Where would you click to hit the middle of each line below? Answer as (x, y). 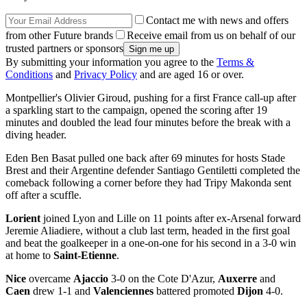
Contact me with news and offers (217, 21)
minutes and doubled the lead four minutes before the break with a (148, 123)
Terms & (235, 62)
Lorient (23, 219)
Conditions (29, 75)
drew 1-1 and (62, 291)
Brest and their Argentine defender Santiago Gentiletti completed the (153, 171)
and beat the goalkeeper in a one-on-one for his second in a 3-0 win (151, 243)
